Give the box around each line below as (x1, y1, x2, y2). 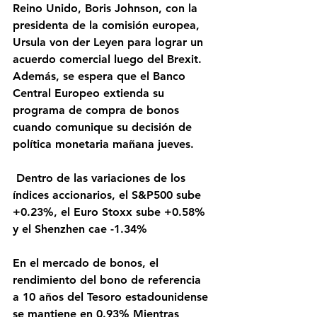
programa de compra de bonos (13, 103, 183, 117)
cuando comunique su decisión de (13, 120, 195, 134)
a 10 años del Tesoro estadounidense (13, 290, 212, 304)
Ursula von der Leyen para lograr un (13, 35, 207, 49)
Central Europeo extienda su (13, 86, 168, 100)
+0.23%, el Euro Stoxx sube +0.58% (13, 205, 209, 219)
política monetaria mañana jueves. (13, 137, 194, 151)
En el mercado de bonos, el (13, 256, 162, 270)
